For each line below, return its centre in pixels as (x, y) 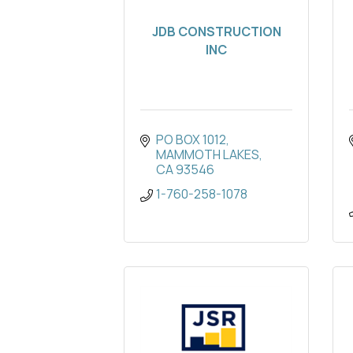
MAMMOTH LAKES (208, 155)
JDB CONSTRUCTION (216, 31)
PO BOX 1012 (191, 140)
